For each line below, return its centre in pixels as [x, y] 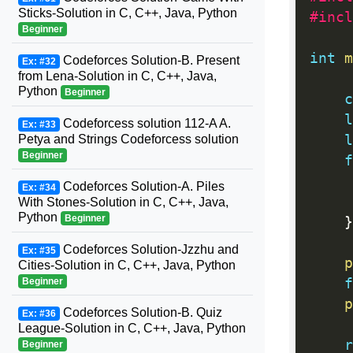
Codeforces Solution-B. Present [149, 60]
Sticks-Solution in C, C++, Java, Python [128, 13]
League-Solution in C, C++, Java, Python [132, 328]
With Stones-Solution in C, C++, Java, [123, 202]
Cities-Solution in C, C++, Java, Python [127, 265]
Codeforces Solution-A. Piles [142, 186]
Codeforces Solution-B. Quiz [141, 312]
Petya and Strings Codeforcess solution [128, 139]
